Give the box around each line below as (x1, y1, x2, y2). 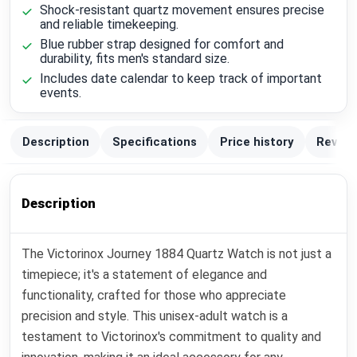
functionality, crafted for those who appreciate (22, 288, 287, 304)
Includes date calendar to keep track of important (39, 71, 322, 87)
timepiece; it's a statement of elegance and (22, 267, 268, 283)
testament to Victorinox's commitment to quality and (22, 329, 322, 345)
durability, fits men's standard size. (39, 51, 229, 67)
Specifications (112, 134, 197, 149)
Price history (219, 134, 293, 149)
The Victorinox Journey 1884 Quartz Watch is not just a (22, 246, 332, 262)
